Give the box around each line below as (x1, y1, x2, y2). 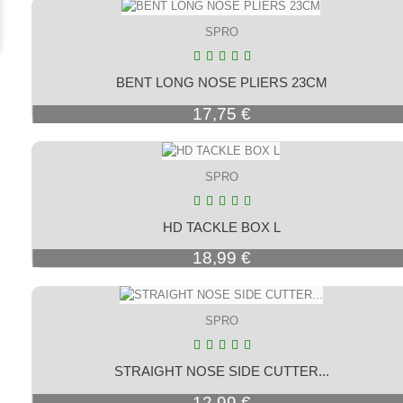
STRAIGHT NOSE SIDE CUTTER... (114, 363, 330, 380)
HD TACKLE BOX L (163, 219, 282, 235)
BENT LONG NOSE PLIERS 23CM (116, 74, 328, 90)
